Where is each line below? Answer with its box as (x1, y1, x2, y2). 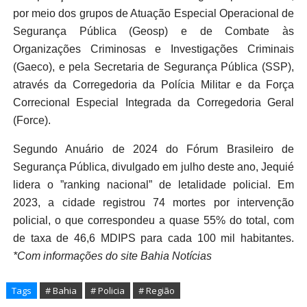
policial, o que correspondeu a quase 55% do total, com (12, 214, 295, 227)
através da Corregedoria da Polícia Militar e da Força (12, 79, 295, 91)
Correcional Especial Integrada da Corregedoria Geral (12, 97, 295, 109)
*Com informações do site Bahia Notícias (12, 250, 212, 262)
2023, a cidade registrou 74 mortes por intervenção (12, 197, 295, 209)
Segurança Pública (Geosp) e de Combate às (12, 25, 295, 38)
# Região (138, 284, 175, 297)
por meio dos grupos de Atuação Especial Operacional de (12, 8, 295, 20)
